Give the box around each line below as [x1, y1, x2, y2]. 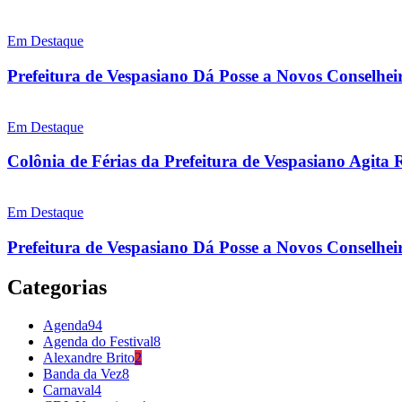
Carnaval [43, 381, 94, 398]
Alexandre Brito [43, 349, 135, 365]
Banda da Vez [43, 365, 122, 381]
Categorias [7, 275, 107, 299]
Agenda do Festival [43, 333, 153, 349]
